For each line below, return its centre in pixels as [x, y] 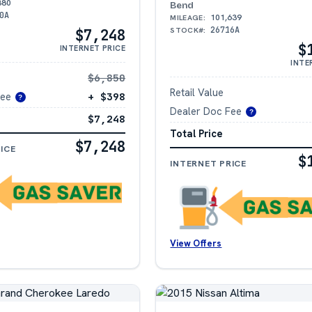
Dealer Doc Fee [206, 111]
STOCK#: [188, 30]
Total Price [197, 134]
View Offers [196, 244]
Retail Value [197, 92]
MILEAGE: [188, 17]
